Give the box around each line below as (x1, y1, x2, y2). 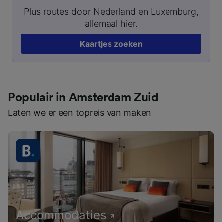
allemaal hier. (84, 18, 138, 29)
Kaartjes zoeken (79, 38, 143, 49)
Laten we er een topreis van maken (8, 107, 152, 118)
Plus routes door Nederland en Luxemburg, (23, 6, 199, 17)
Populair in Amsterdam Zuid (8, 91, 159, 104)
